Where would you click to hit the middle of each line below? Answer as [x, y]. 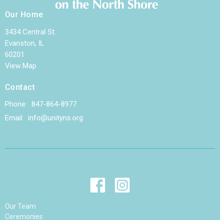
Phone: [17, 104]
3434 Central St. [30, 32]
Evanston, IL [25, 43]
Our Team [20, 206]
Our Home [24, 15]
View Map [21, 66]
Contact [20, 87]
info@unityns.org [55, 118]
